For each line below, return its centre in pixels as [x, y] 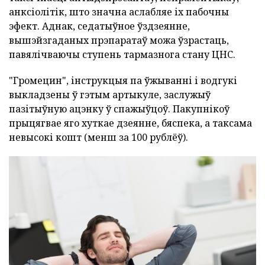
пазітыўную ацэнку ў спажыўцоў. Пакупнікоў [119, 109]
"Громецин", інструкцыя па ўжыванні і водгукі [123, 81]
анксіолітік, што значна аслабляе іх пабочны [119, 12]
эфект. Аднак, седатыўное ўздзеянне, [99, 26]
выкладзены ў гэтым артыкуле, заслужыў [110, 95]
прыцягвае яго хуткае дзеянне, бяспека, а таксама [130, 123]
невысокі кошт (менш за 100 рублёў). [98, 138]
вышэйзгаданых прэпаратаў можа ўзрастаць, [119, 41]
